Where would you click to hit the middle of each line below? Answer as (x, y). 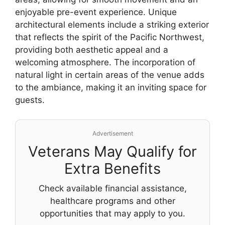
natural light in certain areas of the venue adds (110, 75)
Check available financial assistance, (113, 188)
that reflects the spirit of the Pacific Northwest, (110, 37)
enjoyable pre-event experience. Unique (96, 12)
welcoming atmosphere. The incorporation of (105, 63)
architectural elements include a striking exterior (112, 25)
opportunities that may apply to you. (113, 213)
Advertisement (113, 133)
